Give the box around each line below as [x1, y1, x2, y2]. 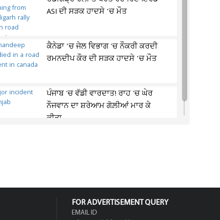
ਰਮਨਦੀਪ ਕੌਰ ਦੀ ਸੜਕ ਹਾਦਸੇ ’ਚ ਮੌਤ [47, 54, 157, 64]
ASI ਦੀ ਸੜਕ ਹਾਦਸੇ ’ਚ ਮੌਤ [47, 6, 127, 17]
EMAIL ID [72, 209, 97, 217]
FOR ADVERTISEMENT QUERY [72, 199, 168, 207]
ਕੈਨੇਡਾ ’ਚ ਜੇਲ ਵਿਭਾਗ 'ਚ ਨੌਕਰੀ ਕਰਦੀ [47, 41, 158, 52]
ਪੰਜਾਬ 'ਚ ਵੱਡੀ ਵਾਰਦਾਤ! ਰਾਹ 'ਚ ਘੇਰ [47, 88, 153, 99]
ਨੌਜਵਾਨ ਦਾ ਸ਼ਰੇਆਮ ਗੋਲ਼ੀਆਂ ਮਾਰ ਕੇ [47, 101, 151, 111]
